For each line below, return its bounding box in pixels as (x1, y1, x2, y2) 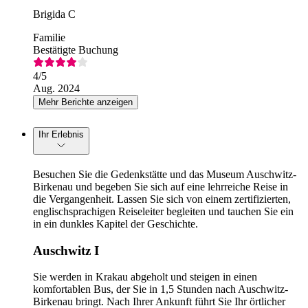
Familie (33, 32, 65, 44)
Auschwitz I (33, 243, 99, 258)
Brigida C (33, 8, 76, 21)
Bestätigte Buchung (33, 44, 118, 56)
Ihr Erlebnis (38, 129, 84, 140)
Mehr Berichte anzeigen (38, 97, 133, 108)
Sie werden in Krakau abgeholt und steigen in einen (33, 271, 257, 283)
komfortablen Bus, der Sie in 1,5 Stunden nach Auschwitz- (33, 283, 288, 296)
